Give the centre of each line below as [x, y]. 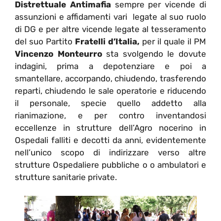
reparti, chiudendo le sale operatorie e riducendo [110, 91]
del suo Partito [45, 41]
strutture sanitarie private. [66, 177]
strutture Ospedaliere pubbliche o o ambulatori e [110, 165]
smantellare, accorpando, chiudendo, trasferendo [110, 78]
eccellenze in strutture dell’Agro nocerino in [110, 128]
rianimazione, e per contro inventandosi [110, 115]
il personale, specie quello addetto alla [110, 103]
